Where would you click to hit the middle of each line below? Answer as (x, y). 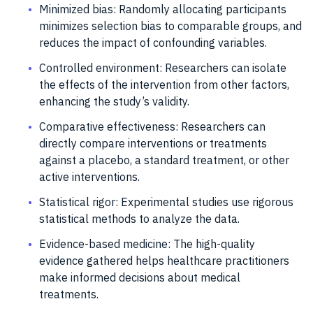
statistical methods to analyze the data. (139, 218)
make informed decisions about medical (140, 277)
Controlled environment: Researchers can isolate (163, 67)
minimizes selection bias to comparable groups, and (170, 26)
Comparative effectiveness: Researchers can (152, 126)
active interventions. (89, 176)
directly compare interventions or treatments (153, 143)
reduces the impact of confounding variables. (153, 42)
